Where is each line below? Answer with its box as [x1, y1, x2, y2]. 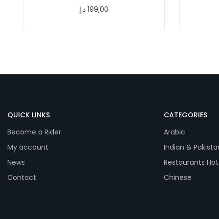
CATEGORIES [164, 109, 207, 120]
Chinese [164, 172, 192, 182]
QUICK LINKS [7, 109, 50, 120]
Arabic [164, 127, 185, 137]
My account [7, 142, 48, 152]
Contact [7, 172, 36, 182]
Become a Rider [7, 127, 61, 137]
